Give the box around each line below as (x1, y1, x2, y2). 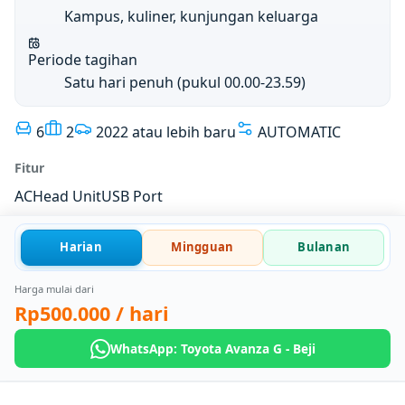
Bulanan (297, 239, 351, 256)
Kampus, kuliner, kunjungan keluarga (64, 5, 319, 26)
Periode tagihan (28, 50, 138, 71)
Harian (60, 239, 102, 256)
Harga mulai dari (14, 281, 94, 296)
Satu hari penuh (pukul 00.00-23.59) (64, 72, 306, 93)
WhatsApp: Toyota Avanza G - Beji (109, 339, 316, 357)
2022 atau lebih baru (96, 121, 236, 142)
